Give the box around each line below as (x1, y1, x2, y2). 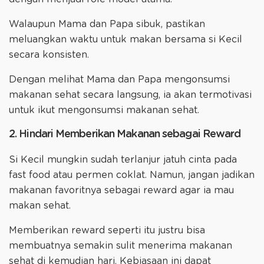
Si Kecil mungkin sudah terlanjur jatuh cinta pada (9, 155, 237, 165)
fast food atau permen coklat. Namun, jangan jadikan (9, 170, 255, 180)
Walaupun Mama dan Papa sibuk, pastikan (9, 19, 205, 29)
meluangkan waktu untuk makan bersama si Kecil (9, 35, 242, 45)
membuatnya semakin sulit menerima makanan (9, 241, 232, 251)
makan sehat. (9, 201, 71, 211)
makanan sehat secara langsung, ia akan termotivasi (9, 90, 252, 100)
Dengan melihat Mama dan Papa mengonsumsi (9, 75, 230, 85)
